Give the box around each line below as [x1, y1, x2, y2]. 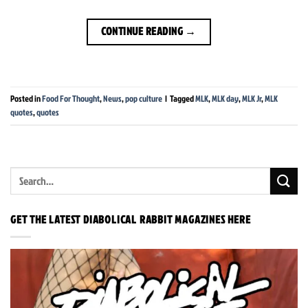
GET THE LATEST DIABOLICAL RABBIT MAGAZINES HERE [10, 212, 251, 228]
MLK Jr [242, 92, 261, 105]
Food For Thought [42, 92, 100, 105]
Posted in [10, 92, 42, 105]
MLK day [212, 92, 239, 105]
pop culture [125, 92, 162, 105]
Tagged [170, 92, 195, 105]
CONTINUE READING [100, 23, 186, 38]
